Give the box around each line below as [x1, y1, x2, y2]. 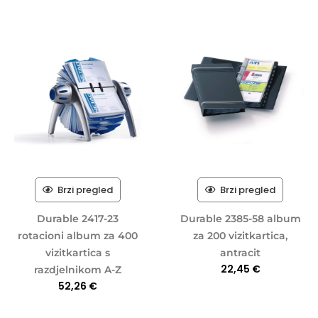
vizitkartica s [45, 246, 110, 259]
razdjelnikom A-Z [34, 263, 121, 276]
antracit [220, 246, 261, 259]
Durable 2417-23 [37, 212, 119, 225]
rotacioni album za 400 [18, 229, 138, 242]
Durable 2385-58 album [180, 212, 301, 225]
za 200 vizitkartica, [193, 229, 287, 242]
